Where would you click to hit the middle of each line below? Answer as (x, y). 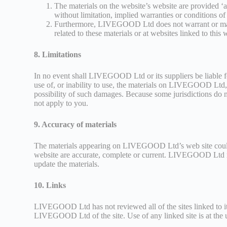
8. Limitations (58, 54)
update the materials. (67, 164)
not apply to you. (61, 103)
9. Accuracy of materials (75, 124)
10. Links (50, 185)
